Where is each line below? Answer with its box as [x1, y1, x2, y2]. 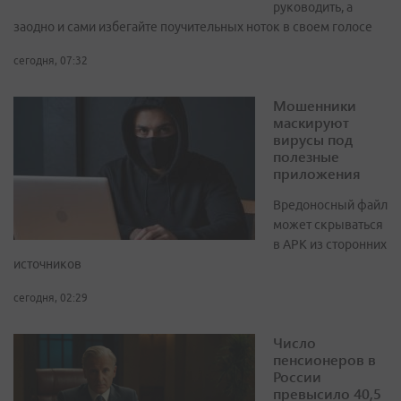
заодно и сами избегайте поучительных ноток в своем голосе [13, 20, 372, 35]
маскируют [273, 113, 349, 132]
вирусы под [273, 130, 353, 149]
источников [13, 257, 81, 272]
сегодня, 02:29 [13, 292, 88, 304]
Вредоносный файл [273, 198, 388, 213]
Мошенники [273, 96, 356, 115]
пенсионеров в [273, 350, 376, 370]
